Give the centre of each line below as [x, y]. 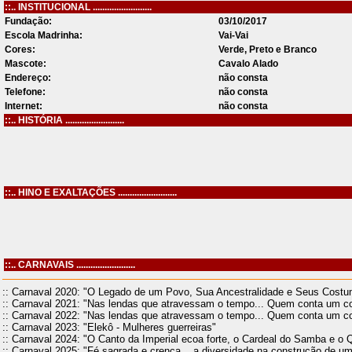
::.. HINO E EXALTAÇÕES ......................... [91, 192]
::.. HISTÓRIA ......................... [64, 120]
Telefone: [25, 92]
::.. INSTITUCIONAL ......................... [78, 7]
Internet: [24, 106]
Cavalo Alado [247, 64]
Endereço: [28, 78]
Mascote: [26, 64]
